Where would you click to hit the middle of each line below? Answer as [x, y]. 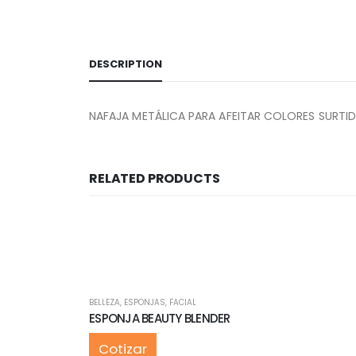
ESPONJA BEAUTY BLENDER [160, 318]
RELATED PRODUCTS [155, 178]
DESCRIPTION [126, 64]
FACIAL [183, 302]
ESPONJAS [145, 302]
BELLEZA [104, 302]
